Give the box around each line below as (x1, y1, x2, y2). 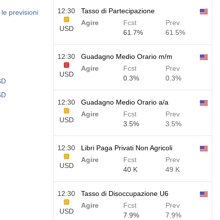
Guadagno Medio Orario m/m (81, 53, 172, 60)
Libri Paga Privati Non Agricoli (81, 144, 172, 152)
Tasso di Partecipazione (81, 7, 155, 15)
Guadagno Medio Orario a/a (81, 98, 168, 106)
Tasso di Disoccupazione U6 (81, 190, 168, 197)
